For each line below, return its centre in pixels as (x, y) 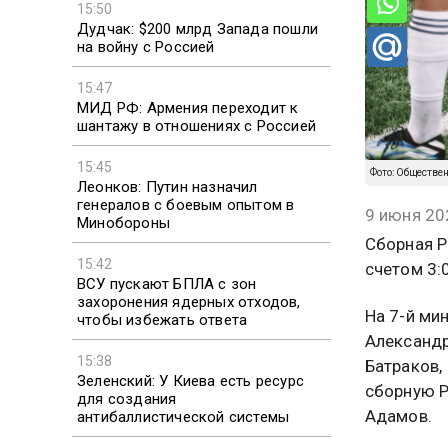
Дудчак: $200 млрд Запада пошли (197, 28)
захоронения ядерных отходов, (189, 301)
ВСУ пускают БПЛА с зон (167, 283)
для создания (127, 398)
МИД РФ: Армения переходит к (188, 107)
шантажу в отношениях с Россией (196, 125)
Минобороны (123, 222)
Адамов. (398, 416)
